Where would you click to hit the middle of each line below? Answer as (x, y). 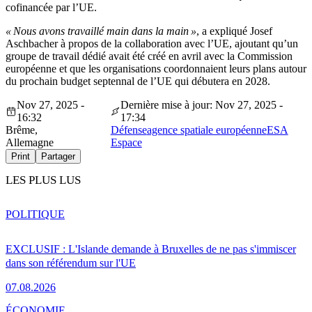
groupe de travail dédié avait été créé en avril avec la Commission (149, 56)
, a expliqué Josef (234, 31)
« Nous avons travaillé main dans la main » (101, 31)
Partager (58, 157)
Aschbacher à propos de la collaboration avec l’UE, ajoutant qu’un (152, 44)
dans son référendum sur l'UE (71, 263)
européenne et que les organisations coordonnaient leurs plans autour (156, 69)
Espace (126, 143)
